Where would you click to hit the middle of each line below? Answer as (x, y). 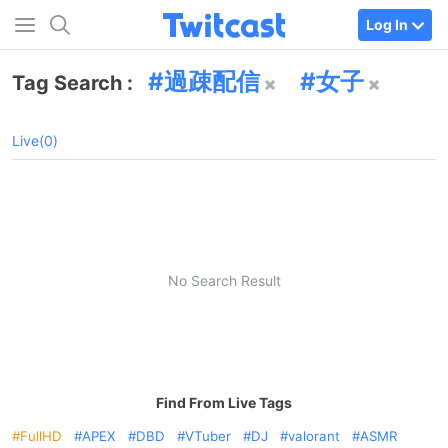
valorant (314, 436)
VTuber (208, 436)
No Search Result (224, 280)
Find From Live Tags (224, 402)
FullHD (41, 436)
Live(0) (35, 140)
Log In (387, 24)
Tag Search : (75, 83)
